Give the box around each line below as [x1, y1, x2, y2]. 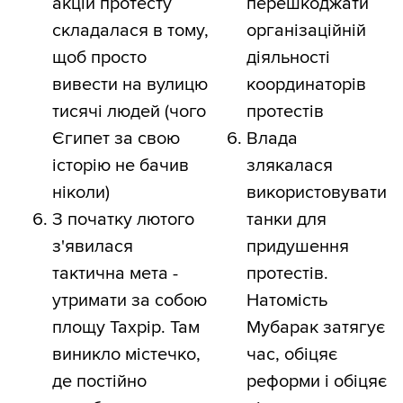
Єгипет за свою [52, 128, 180, 150]
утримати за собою [52, 290, 207, 312]
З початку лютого [52, 209, 194, 231]
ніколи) [52, 182, 110, 204]
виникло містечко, [52, 344, 201, 366]
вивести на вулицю [52, 74, 208, 96]
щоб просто [52, 47, 147, 69]
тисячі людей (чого [52, 101, 206, 123]
